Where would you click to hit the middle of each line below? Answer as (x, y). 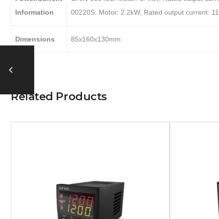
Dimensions (35, 39)
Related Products (59, 97)
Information (34, 12)
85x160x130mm (96, 39)
